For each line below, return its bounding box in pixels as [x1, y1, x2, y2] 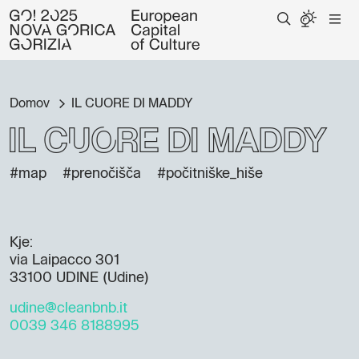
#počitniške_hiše [157, 167, 263, 181]
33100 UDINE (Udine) [10, 271, 149, 285]
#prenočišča [63, 167, 141, 181]
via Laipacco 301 [10, 253, 119, 268]
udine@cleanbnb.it [10, 301, 127, 316]
